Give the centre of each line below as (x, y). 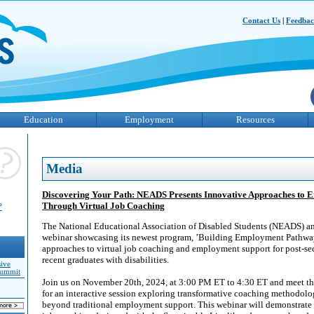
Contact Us (261, 20)
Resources (255, 120)
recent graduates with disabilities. (105, 260)
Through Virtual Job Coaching (103, 206)
